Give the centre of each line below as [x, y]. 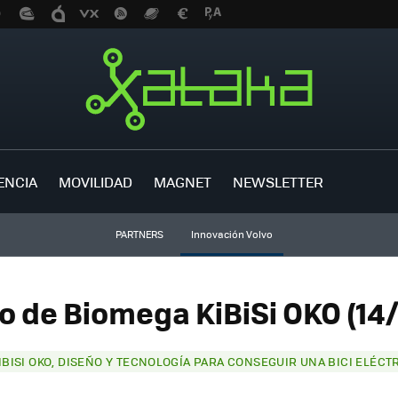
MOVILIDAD [96, 181]
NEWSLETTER [278, 181]
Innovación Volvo [231, 234]
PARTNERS [139, 234]
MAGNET [183, 181]
